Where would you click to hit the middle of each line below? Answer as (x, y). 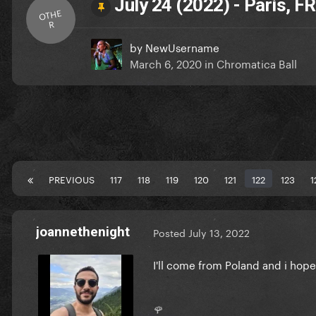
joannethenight (83, 231)
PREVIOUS (72, 178)
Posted (171, 232)
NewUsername (182, 46)
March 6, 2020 (166, 62)
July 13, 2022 (219, 232)
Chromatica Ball (257, 62)
